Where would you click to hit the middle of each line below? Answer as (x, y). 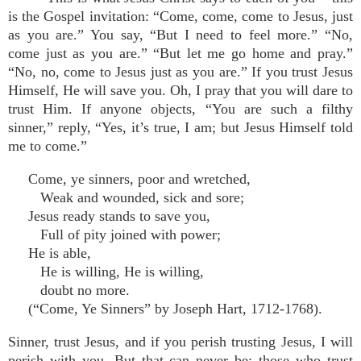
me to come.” (48, 146)
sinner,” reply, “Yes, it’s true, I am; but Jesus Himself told (180, 127)
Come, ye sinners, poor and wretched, (139, 179)
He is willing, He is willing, (116, 272)
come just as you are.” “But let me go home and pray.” (180, 53)
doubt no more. (79, 290)
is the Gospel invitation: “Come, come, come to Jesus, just (180, 16)
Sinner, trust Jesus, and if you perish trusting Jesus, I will (180, 342)
